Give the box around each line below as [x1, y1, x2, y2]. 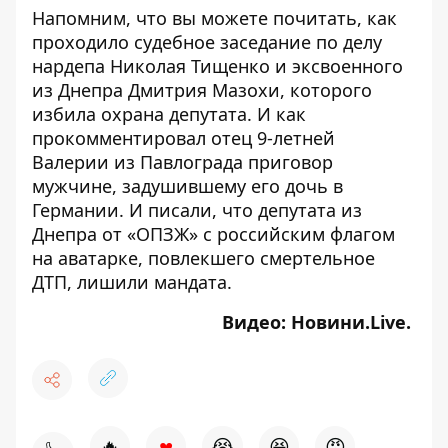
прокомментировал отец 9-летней [32, 126, 335, 150]
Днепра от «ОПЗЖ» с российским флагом [32, 222, 395, 246]
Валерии [32, 150, 109, 174]
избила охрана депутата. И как [32, 102, 306, 126]
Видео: [222, 310, 291, 334]
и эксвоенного [270, 54, 403, 78]
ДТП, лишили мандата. [32, 270, 232, 294]
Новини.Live [291, 310, 406, 334]
